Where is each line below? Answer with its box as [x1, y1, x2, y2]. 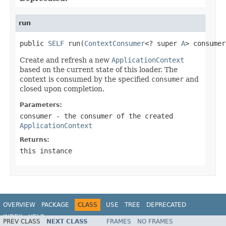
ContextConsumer [84, 39, 145, 47]
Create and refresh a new [20, 55, 111, 64]
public [20, 39, 48, 47]
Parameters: [20, 101, 62, 108]
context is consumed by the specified [20, 75, 151, 83]
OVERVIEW [3, 201, 35, 208]
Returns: [20, 136, 49, 143]
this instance [20, 146, 72, 155]
